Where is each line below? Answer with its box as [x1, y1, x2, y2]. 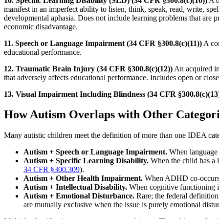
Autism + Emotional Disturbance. [23, 192, 134, 200]
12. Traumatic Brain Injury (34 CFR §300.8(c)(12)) [4, 64, 173, 73]
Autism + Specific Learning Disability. [23, 156, 149, 165]
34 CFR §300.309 [23, 165, 80, 174]
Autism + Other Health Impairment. [23, 174, 143, 183]
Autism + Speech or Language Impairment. [23, 148, 167, 156]
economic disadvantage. [4, 22, 78, 31]
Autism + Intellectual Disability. [23, 183, 127, 192]
